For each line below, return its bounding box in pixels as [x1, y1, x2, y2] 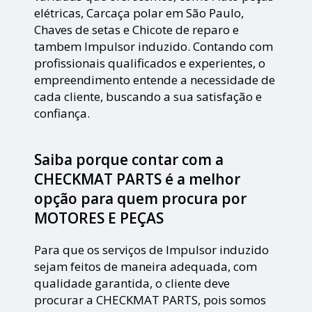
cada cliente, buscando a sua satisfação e [34, 88, 263, 105]
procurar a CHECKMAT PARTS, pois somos [34, 292, 267, 309]
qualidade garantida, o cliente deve [34, 275, 231, 292]
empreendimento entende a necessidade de [34, 72, 276, 88]
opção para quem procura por [34, 189, 247, 209]
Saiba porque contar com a [34, 150, 224, 170]
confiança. [34, 105, 91, 122]
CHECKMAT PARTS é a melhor [34, 169, 241, 189]
